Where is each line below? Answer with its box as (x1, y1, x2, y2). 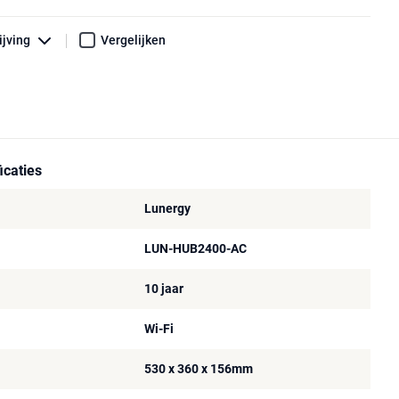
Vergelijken (101, 33, 166, 47)
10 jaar (143, 281, 183, 297)
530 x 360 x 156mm (143, 362, 253, 377)
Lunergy (143, 201, 191, 216)
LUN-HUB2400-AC (143, 241, 247, 256)
